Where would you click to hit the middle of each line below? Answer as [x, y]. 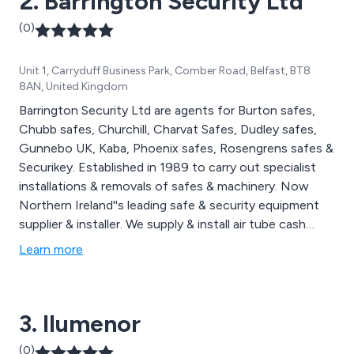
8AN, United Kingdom [73, 86]
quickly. [39, 262]
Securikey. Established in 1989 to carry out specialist [168, 167]
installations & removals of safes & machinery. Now [150, 186]
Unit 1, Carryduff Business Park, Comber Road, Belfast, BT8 [165, 70]
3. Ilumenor [80, 323]
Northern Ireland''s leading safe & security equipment [169, 205]
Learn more [51, 249]
